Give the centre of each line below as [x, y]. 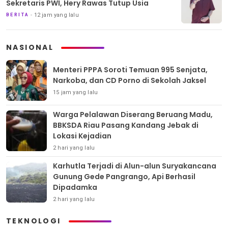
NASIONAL [30, 48]
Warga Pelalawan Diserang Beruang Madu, [133, 115]
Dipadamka [75, 188]
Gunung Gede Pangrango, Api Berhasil [124, 177]
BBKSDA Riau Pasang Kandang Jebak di [126, 125]
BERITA [18, 15]
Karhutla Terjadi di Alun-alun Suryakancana [135, 166]
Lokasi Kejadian [82, 136]
